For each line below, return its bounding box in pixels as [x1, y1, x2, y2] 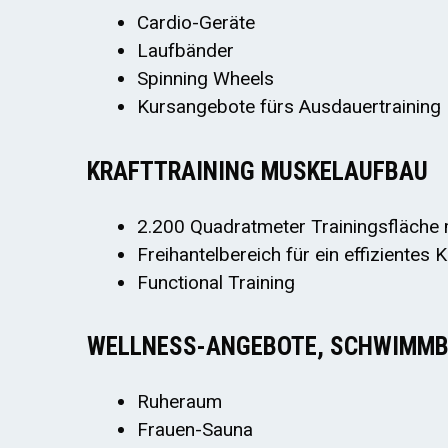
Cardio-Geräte [137, 11, 255, 35]
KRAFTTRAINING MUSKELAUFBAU [87, 156, 428, 186]
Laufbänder [137, 39, 234, 63]
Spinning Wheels [137, 67, 274, 91]
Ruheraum [137, 390, 222, 414]
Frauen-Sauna [137, 418, 253, 442]
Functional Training [137, 270, 295, 294]
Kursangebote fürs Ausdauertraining [137, 95, 441, 119]
